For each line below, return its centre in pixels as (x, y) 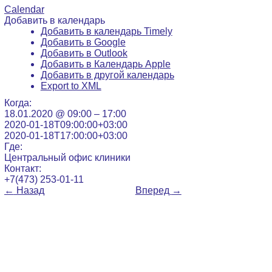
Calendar (24, 9)
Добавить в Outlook (84, 53)
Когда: (18, 103)
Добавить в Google (83, 42)
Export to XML (71, 86)
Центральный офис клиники (67, 157)
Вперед (153, 190)
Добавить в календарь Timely (106, 31)
